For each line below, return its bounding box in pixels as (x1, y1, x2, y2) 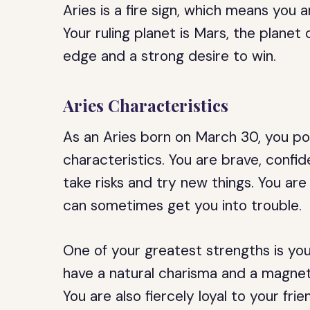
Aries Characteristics (63, 94, 229, 116)
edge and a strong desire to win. (63, 46, 277, 66)
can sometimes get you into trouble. (63, 196, 302, 215)
